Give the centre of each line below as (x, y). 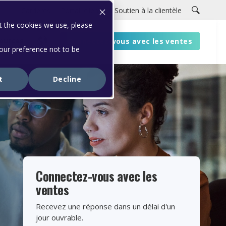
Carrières (36, 10)
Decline (67, 79)
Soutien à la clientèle (148, 10)
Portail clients (82, 10)
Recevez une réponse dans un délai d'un (105, 206)
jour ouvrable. (60, 217)
